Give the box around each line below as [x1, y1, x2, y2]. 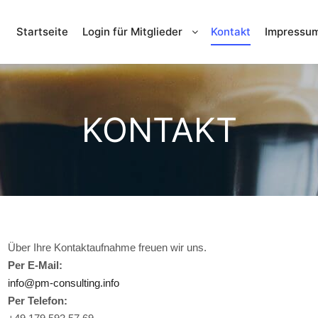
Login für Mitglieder [82, 25, 182, 38]
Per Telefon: [8, 295, 68, 307]
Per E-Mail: [8, 259, 63, 271]
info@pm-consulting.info [8, 277, 120, 289]
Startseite [16, 25, 68, 38]
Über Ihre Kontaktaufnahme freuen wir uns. [8, 241, 207, 253]
